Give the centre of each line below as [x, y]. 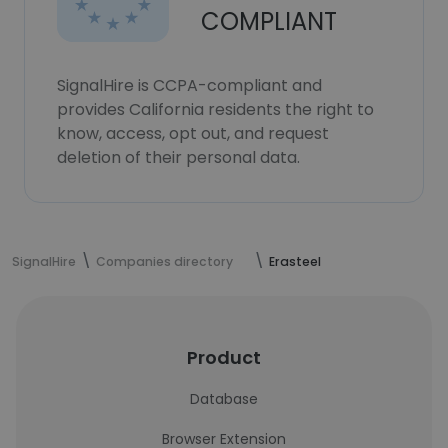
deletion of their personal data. [178, 157]
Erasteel [295, 261]
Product [224, 357]
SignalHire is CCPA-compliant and [189, 85]
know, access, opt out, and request [193, 133]
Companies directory [164, 261]
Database [224, 399]
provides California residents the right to [215, 109]
